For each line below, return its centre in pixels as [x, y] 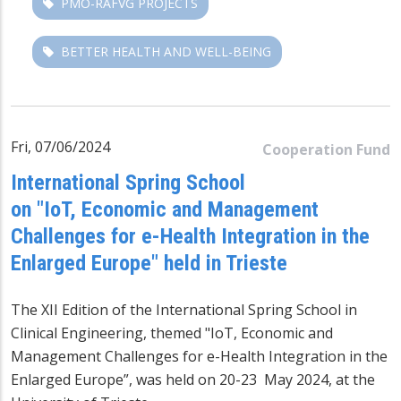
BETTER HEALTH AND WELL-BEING [166, 51]
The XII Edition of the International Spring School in [184, 309]
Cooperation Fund [326, 149]
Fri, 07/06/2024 [60, 146]
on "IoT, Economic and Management [165, 209]
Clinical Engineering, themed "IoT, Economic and [172, 333]
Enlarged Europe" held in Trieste [149, 263]
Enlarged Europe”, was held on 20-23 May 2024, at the [193, 379]
